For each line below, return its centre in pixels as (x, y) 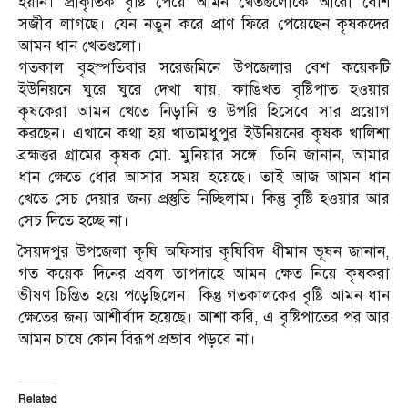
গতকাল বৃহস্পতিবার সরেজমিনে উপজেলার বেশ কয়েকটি (204, 68)
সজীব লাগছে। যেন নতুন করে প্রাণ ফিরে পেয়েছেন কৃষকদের (204, 25)
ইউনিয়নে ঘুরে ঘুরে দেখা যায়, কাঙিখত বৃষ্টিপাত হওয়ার (204, 90)
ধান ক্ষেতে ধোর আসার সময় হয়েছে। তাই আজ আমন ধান (204, 178)
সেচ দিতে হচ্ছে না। (74, 221)
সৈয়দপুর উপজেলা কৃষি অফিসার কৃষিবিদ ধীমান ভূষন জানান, (204, 252)
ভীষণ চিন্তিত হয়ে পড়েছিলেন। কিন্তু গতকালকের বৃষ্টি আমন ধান (204, 296)
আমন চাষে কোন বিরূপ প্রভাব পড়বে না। (137, 340)
